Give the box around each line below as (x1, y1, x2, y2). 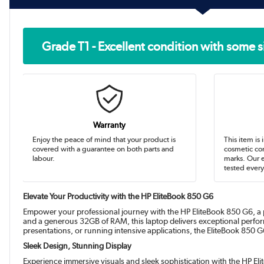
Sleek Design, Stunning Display (23, 241, 132, 251)
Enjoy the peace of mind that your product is (32, 134, 176, 144)
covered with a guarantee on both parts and (32, 144, 174, 154)
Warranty (93, 120, 126, 130)
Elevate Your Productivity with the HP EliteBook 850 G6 (23, 192, 214, 202)
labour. (32, 153, 55, 163)
